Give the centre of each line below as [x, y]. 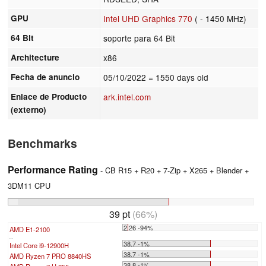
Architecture [35, 57]
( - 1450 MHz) [220, 18]
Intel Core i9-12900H [39, 245]
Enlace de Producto [49, 96]
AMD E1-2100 [30, 229]
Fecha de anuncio [45, 77]
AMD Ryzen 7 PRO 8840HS [50, 256]
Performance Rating [53, 169]
